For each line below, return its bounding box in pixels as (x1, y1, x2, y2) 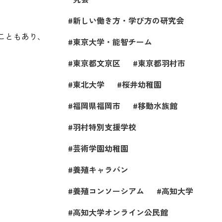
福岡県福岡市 (73, 100, 121, 111)
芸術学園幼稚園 (73, 142, 129, 154)
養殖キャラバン (73, 164, 129, 175)
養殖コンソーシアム (73, 185, 145, 197)
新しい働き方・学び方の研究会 (73, 14, 184, 26)
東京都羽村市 (138, 57, 186, 69)
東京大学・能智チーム (73, 36, 153, 48)
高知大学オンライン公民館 (73, 206, 168, 218)
